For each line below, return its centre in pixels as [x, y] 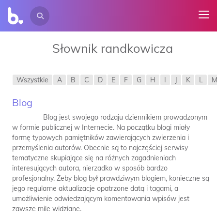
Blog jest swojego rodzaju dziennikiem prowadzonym [110, 117]
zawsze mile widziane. [47, 209]
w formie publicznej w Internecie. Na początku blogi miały [101, 127]
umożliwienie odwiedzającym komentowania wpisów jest [101, 199]
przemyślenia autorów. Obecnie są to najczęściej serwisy [100, 148]
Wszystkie [32, 80]
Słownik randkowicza [112, 48]
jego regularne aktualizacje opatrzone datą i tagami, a [95, 188]
